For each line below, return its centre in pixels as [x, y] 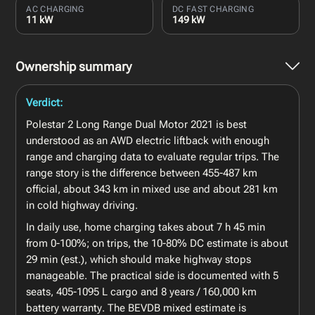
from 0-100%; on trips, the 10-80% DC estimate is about [157, 243]
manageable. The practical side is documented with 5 [153, 275]
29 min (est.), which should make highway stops [139, 259]
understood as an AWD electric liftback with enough [148, 140]
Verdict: [45, 102]
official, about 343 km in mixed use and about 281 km [152, 189]
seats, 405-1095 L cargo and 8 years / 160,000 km [142, 291]
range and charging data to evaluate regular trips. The [153, 156]
